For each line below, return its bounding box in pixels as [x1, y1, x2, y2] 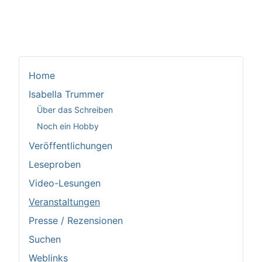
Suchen [29, 233, 61, 246]
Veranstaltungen [29, 196, 100, 208]
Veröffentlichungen [29, 140, 112, 152]
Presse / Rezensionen [29, 215, 123, 227]
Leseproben [29, 158, 81, 171]
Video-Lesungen [29, 177, 101, 189]
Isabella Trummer [29, 88, 104, 101]
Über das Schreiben [37, 104, 113, 115]
